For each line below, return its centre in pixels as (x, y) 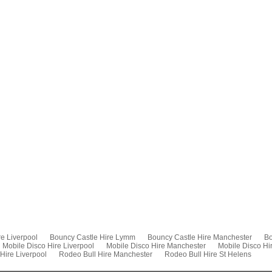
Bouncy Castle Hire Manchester (199, 237)
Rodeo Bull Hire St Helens (208, 254)
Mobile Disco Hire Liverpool (48, 246)
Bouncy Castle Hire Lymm (92, 237)
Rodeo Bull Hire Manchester (106, 254)
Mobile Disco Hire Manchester (156, 246)
